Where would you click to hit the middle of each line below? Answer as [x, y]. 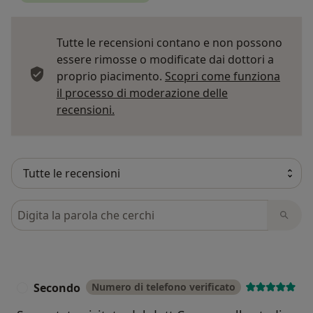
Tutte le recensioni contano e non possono [169, 42]
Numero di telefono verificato [163, 286]
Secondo [57, 287]
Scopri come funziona [223, 76]
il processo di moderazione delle [142, 93]
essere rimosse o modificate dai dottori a [165, 59]
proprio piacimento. [111, 76]
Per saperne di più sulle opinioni [199, 109]
